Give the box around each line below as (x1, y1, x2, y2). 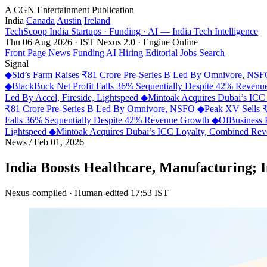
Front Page (5, 48, 46, 58)
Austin (57, 15, 82, 26)
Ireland (84, 15, 110, 26)
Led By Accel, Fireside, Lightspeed (5, 92, 141, 103)
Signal (5, 58, 29, 69)
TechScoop (5, 26, 49, 36)
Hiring (119, 48, 143, 58)
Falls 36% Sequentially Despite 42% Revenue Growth (5, 115, 212, 125)
